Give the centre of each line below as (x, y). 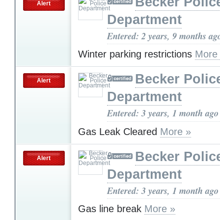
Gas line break (111, 209)
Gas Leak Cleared (119, 131)
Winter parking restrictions (137, 54)
